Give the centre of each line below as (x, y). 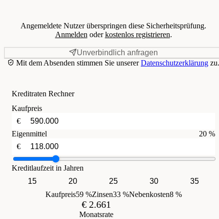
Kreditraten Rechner (43, 93)
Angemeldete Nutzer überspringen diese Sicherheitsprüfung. (113, 25)
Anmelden (71, 34)
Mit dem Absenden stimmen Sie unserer (77, 63)
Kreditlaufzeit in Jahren (48, 168)
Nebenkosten (149, 194)
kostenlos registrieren (137, 34)
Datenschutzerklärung (175, 63)
